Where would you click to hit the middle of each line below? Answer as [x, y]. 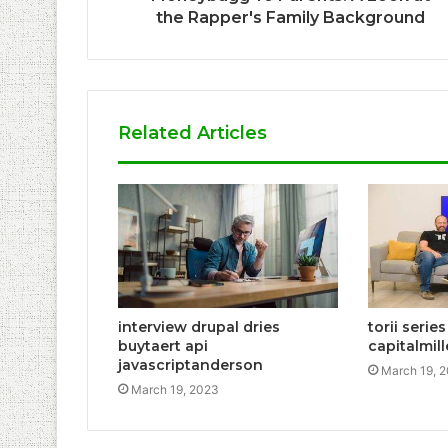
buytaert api [163, 346]
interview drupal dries [199, 327]
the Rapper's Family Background [290, 18]
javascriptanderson [190, 365]
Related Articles [192, 133]
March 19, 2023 [175, 390]
